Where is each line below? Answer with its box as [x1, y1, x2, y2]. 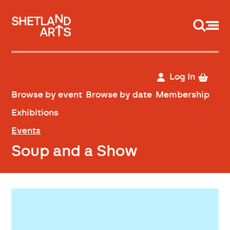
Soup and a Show [11, 144, 138, 160]
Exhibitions [11, 108, 59, 117]
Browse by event [11, 90, 83, 100]
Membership [155, 90, 209, 100]
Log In [169, 72, 195, 82]
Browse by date [85, 90, 152, 100]
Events [11, 126, 41, 136]
